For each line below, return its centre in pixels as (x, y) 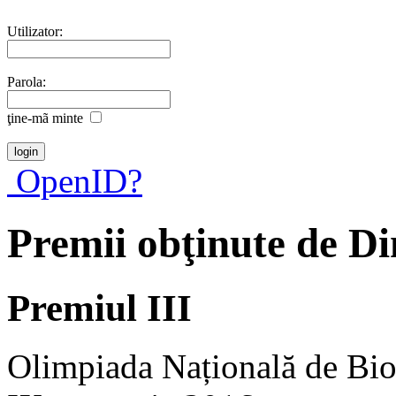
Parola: (27, 81)
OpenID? (75, 180)
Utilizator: (35, 31)
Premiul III (99, 308)
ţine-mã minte (45, 118)
